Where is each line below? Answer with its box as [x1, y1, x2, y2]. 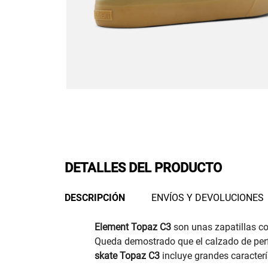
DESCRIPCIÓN [64, 192, 125, 204]
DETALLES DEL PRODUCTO [64, 160, 222, 176]
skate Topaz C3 [94, 250, 160, 262]
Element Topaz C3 [94, 221, 171, 233]
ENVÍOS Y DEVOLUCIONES [151, 192, 264, 204]
